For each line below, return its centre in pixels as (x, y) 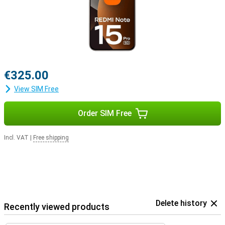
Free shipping (51, 138)
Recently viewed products (57, 207)
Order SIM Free (104, 113)
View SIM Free (36, 89)
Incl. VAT (16, 138)
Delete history (181, 203)
